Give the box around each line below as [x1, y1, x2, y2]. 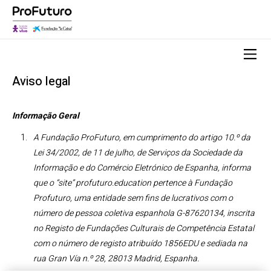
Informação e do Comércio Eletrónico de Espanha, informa [33, 162, 251, 175]
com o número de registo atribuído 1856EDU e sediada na [33, 237, 247, 250]
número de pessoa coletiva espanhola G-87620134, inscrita [33, 207, 255, 220]
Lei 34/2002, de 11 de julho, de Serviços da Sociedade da [33, 146, 243, 160]
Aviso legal [12, 73, 71, 90]
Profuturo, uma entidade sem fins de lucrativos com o [33, 192, 233, 205]
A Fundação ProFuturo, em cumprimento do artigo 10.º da [33, 131, 250, 145]
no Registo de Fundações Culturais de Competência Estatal [33, 222, 254, 235]
